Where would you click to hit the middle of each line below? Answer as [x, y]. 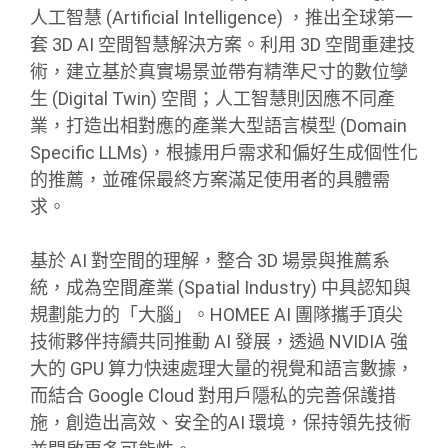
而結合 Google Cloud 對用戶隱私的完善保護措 [213, 395]
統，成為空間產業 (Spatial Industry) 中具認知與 [220, 287]
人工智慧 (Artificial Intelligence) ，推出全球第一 [221, 17]
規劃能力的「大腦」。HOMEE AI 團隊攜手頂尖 [216, 314]
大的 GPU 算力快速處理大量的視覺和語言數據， [222, 368]
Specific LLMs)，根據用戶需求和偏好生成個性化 [224, 152]
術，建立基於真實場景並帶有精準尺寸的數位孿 [219, 71]
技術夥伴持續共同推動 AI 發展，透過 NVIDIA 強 [219, 341]
